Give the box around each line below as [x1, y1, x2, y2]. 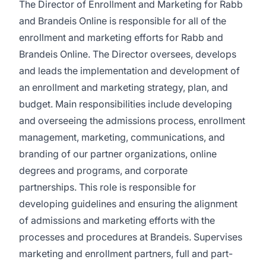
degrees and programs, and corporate [19, 164, 188, 176]
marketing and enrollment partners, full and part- [19, 248, 233, 259]
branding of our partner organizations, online [19, 148, 217, 160]
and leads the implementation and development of [19, 65, 240, 77]
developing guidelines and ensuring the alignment [19, 198, 237, 210]
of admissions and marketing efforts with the [19, 214, 215, 226]
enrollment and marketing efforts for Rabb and [19, 31, 223, 43]
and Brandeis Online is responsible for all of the [19, 15, 226, 27]
